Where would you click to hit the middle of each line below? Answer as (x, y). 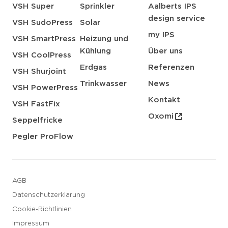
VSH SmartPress (44, 39)
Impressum (31, 223)
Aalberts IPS (172, 6)
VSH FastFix (36, 104)
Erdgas (94, 67)
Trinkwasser (104, 83)
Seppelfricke (37, 120)
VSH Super (33, 6)
